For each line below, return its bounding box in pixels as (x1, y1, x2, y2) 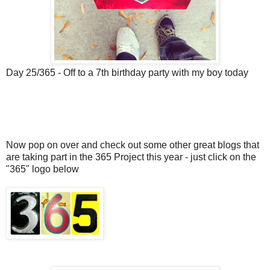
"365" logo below (6, 164, 79, 175)
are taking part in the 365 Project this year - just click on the (6, 152, 256, 163)
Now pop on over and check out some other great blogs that (6, 140, 259, 151)
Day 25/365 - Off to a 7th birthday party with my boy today (6, 67, 248, 78)
